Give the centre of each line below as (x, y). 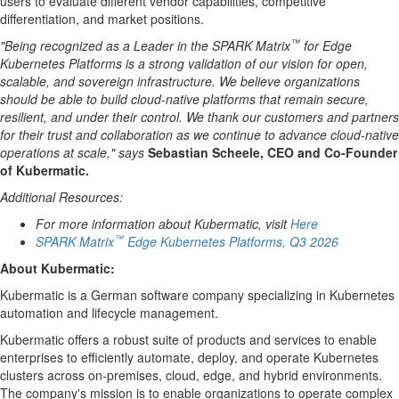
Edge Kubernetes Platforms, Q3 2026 (231, 241)
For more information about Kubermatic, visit (163, 224)
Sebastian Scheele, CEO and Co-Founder (273, 152)
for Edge (326, 45)
